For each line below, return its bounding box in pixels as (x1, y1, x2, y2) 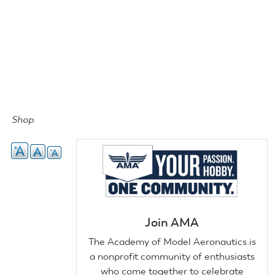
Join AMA (145, 214, 199, 230)
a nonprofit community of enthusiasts (89, 250, 255, 262)
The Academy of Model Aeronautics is (88, 235, 256, 247)
